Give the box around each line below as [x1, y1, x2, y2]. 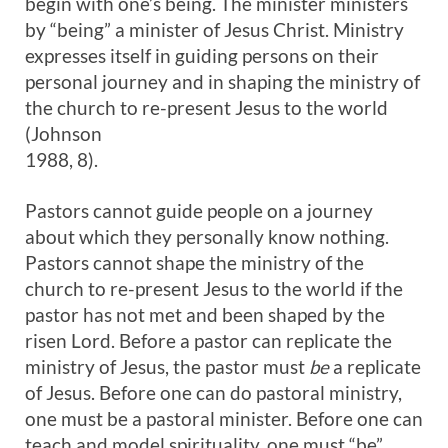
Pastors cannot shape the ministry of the [25, 251, 364, 274]
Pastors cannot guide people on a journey [25, 199, 373, 222]
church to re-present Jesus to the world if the [25, 277, 403, 300]
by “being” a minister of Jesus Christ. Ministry [25, 18, 404, 41]
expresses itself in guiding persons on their [25, 44, 379, 67]
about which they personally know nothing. [25, 225, 389, 248]
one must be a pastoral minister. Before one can [25, 407, 423, 430]
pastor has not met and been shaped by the [25, 303, 385, 326]
